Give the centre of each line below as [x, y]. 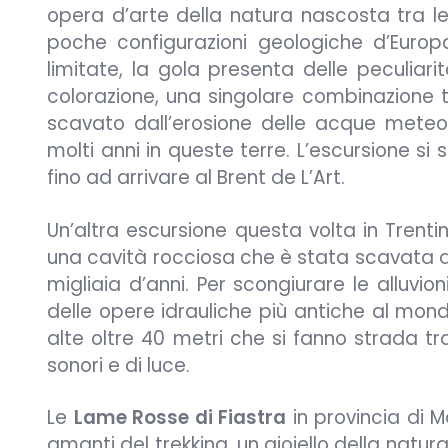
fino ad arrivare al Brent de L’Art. [196, 178]
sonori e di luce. [118, 365]
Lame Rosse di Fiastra [180, 418]
